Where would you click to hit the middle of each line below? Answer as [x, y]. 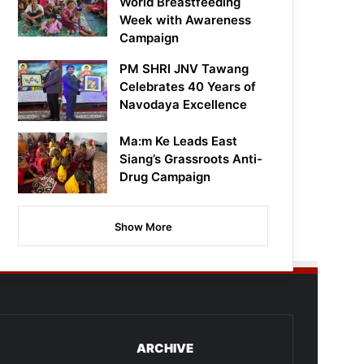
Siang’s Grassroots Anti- [191, 159]
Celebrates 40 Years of [188, 87]
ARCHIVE [165, 349]
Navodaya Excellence [184, 105]
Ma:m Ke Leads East [179, 141]
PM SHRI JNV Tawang [184, 69]
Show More [143, 227]
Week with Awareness [186, 20]
